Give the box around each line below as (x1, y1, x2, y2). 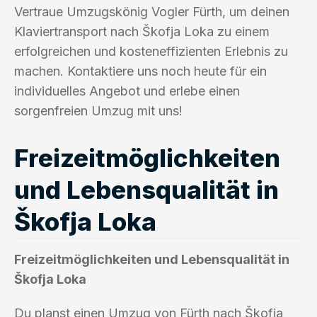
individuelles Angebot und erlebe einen (14, 83, 240, 98)
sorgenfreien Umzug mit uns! (14, 103, 183, 118)
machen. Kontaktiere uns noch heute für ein (14, 63, 267, 79)
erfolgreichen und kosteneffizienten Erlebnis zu (14, 43, 288, 59)
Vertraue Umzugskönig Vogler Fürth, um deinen (14, 4, 289, 19)
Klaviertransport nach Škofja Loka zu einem (14, 23, 270, 39)
